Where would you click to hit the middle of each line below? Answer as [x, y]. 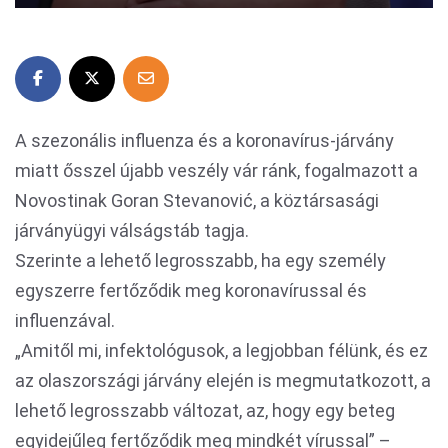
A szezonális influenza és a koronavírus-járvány [204, 140]
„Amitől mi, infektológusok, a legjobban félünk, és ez [221, 350]
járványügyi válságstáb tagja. [132, 230]
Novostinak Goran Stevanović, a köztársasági [197, 200]
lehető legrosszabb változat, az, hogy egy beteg [205, 410]
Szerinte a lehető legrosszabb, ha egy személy [200, 260]
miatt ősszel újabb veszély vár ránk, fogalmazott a [216, 170]
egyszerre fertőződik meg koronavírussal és [191, 290]
